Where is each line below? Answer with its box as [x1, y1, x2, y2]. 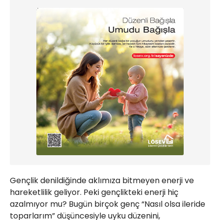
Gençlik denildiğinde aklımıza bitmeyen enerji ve [10, 175, 194, 187]
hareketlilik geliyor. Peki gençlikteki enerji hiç [10, 187, 178, 198]
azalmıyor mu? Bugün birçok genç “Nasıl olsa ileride [10, 198, 205, 210]
